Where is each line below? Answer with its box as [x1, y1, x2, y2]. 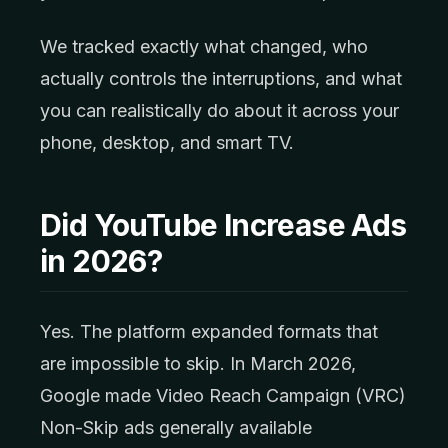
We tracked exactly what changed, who [40, 36, 368, 57]
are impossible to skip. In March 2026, [40, 353, 356, 374]
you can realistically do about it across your [40, 100, 399, 121]
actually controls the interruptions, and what [40, 68, 402, 89]
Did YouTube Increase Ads [40, 207, 407, 243]
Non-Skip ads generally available [40, 417, 312, 438]
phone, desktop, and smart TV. [40, 132, 294, 153]
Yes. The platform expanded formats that [40, 321, 378, 342]
